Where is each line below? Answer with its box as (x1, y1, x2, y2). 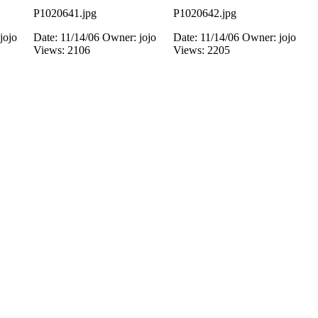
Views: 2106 (33, 44, 90, 56)
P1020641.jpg (33, 7, 97, 19)
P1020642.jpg (173, 7, 236, 19)
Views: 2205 (173, 44, 230, 56)
